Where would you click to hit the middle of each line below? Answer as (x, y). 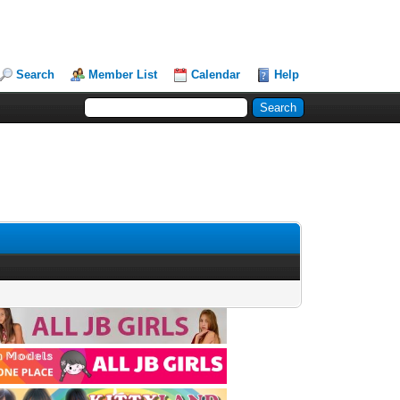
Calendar (216, 75)
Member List (123, 75)
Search (36, 75)
